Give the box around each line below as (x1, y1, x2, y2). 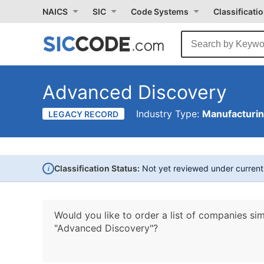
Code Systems (131, 6, 189, 16)
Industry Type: (136, 108, 202, 120)
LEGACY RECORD (48, 109, 118, 119)
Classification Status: (54, 163, 140, 173)
